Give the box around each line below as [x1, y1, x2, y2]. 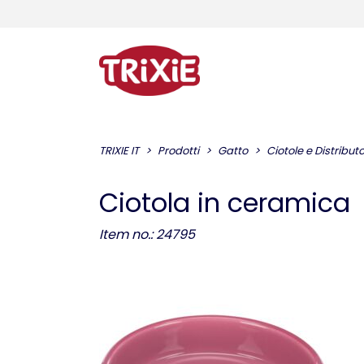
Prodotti [158, 143, 199, 158]
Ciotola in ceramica [99, 184, 350, 221]
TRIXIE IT [99, 143, 139, 158]
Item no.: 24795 [99, 225, 195, 244]
